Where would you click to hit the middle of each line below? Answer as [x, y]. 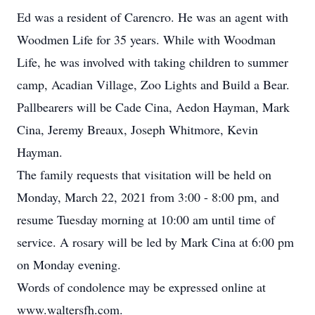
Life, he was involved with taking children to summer [153, 62]
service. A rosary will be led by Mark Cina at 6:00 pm [155, 242]
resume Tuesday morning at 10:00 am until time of [146, 219]
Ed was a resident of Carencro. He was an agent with [153, 17]
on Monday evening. [69, 264]
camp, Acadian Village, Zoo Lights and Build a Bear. [153, 84]
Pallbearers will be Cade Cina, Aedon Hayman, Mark [153, 107]
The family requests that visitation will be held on [144, 174]
